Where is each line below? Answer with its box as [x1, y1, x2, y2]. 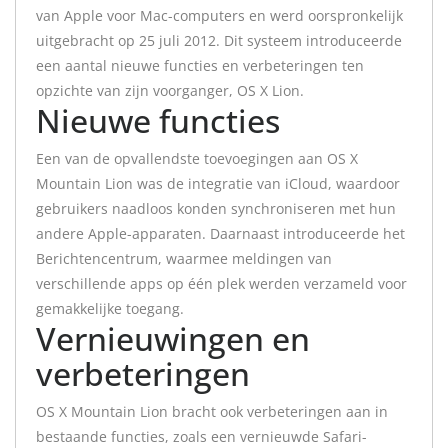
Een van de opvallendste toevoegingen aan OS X [36, 149, 358, 168]
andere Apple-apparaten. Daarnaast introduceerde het [36, 224, 405, 243]
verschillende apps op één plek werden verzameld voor [36, 274, 407, 293]
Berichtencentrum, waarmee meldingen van [36, 249, 332, 268]
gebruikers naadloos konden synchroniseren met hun [36, 199, 396, 218]
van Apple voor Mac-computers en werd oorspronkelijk [36, 6, 403, 25]
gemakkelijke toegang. [36, 299, 184, 318]
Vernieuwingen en [36, 317, 310, 360]
